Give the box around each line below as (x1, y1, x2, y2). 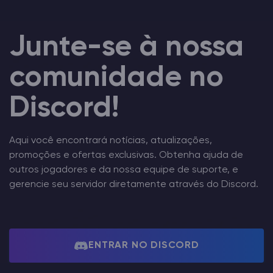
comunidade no (9, 63, 224, 93)
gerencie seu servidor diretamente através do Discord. (9, 179, 258, 190)
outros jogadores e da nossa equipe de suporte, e (9, 165, 238, 175)
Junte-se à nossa (9, 32, 244, 62)
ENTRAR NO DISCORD (88, 240, 199, 250)
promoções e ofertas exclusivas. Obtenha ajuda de (9, 150, 243, 160)
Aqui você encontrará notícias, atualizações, (9, 135, 212, 146)
